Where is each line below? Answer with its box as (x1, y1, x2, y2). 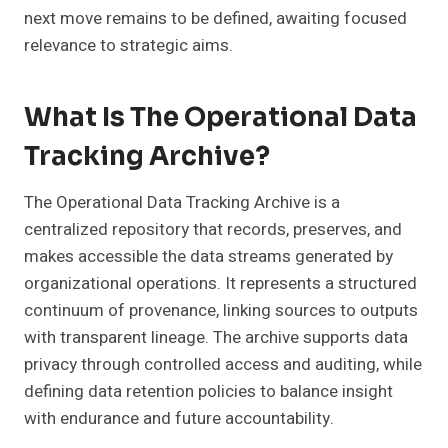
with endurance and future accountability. (24, 406, 334, 432)
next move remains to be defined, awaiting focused (24, 6, 407, 32)
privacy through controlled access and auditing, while (24, 352, 422, 378)
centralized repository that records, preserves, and (24, 217, 402, 243)
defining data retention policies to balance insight (24, 379, 393, 405)
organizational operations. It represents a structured (24, 271, 417, 297)
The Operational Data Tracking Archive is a (24, 190, 340, 216)
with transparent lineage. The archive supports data (24, 325, 408, 351)
